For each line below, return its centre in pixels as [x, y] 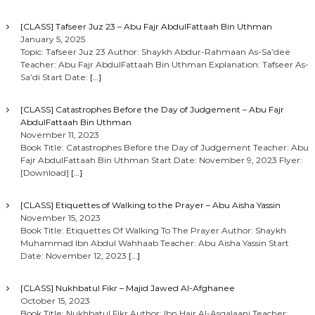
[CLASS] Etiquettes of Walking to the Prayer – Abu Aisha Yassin [150, 205]
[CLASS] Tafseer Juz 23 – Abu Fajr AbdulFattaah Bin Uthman [146, 26]
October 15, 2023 [55, 301]
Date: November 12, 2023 [74, 256]
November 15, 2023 [60, 218]
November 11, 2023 [59, 135]
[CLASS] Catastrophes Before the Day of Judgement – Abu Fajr [152, 109]
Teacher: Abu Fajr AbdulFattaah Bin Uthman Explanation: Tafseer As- [164, 64]
